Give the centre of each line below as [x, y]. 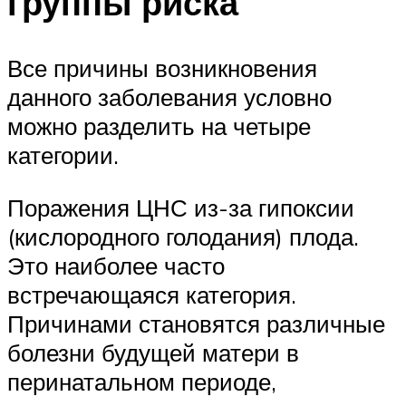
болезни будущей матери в [153, 352]
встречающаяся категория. [152, 294]
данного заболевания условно [169, 97]
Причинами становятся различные [196, 323]
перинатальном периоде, [142, 381]
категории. [63, 155]
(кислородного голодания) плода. [183, 236]
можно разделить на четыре [159, 126]
